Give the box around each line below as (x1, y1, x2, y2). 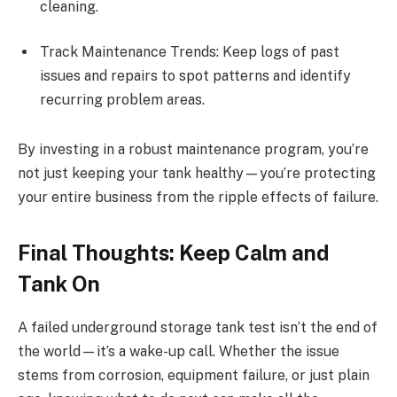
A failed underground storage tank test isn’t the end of (18, 319, 378, 337)
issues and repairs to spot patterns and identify (40, 67, 351, 85)
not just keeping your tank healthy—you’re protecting (18, 164, 376, 182)
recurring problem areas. (40, 91, 205, 109)
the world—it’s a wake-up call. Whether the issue (18, 343, 339, 361)
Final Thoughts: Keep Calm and (18, 240, 329, 266)
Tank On (18, 271, 100, 297)
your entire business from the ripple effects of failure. (18, 188, 378, 206)
